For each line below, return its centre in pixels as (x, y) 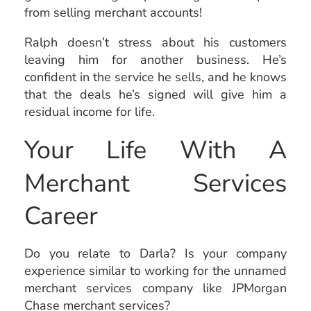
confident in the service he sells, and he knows (155, 77)
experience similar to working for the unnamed (155, 270)
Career (61, 216)
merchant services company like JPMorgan (155, 288)
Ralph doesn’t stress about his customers (155, 42)
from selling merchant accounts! (113, 12)
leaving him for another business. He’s (155, 59)
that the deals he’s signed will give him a (155, 94)
